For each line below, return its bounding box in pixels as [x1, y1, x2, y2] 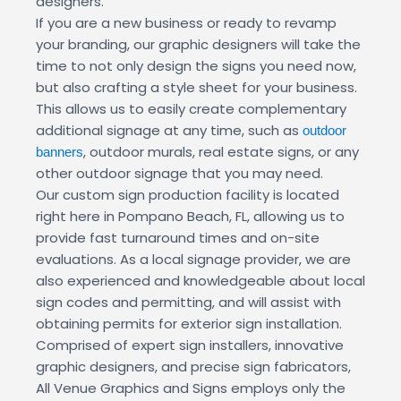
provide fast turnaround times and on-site [36, 228, 320, 248]
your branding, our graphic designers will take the [36, 35, 361, 55]
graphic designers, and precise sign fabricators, [36, 357, 351, 377]
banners [36, 144, 83, 160]
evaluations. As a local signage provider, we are [36, 250, 351, 269]
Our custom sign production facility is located [36, 185, 339, 205]
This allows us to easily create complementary [36, 99, 346, 119]
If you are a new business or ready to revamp [36, 13, 337, 33]
